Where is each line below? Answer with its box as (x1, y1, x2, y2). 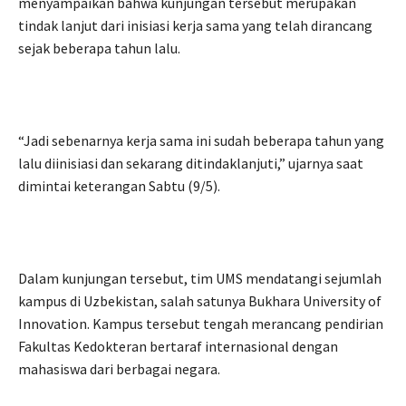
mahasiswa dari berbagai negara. (18, 360, 220, 379)
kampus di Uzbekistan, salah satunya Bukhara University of (18, 292, 382, 311)
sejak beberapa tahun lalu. (18, 39, 180, 58)
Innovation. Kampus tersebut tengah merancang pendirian (18, 314, 383, 333)
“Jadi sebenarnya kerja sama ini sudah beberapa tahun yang (18, 131, 384, 150)
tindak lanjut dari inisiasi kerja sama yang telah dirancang (18, 16, 372, 35)
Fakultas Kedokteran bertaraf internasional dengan (18, 337, 338, 356)
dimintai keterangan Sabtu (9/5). (18, 177, 220, 196)
